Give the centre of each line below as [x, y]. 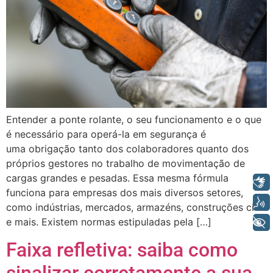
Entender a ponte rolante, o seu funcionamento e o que [134, 120]
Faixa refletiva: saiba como [122, 250]
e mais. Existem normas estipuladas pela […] [109, 222]
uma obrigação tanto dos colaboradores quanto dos [127, 149]
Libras [221, 182]
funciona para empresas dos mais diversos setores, [125, 193]
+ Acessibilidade [197, 222]
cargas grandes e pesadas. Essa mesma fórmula [117, 178]
